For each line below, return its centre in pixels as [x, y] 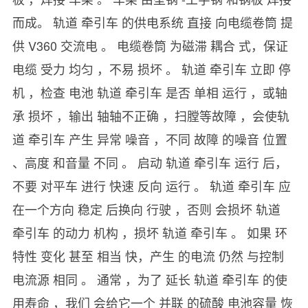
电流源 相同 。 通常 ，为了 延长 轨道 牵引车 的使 [150, 279]
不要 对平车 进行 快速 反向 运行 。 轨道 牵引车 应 [151, 186]
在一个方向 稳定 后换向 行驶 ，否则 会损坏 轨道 [146, 209]
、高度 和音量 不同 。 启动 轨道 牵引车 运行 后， [150, 163]
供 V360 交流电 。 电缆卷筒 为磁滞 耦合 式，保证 [150, 46]
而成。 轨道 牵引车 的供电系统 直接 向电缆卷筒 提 [152, 22]
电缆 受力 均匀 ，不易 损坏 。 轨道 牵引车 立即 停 [151, 69]
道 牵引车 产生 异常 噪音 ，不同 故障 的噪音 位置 [150, 139]
